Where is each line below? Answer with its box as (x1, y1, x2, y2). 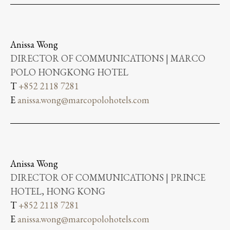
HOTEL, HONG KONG (10, 185, 105, 197)
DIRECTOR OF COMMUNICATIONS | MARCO (10, 52, 205, 64)
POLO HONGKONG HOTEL (10, 66, 128, 78)
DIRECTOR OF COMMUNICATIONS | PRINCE (10, 171, 205, 183)
